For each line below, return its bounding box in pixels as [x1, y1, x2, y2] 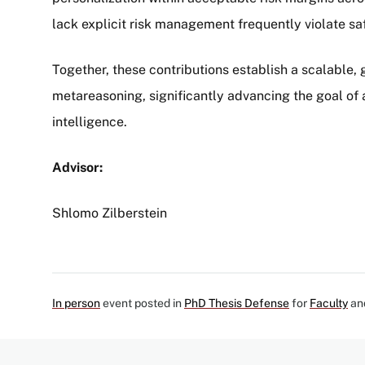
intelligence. [52, 114, 127, 130]
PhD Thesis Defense [184, 297, 289, 310]
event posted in [100, 297, 184, 310]
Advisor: [52, 160, 103, 175]
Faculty [310, 297, 348, 310]
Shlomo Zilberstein [52, 205, 167, 221]
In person [52, 297, 100, 310]
